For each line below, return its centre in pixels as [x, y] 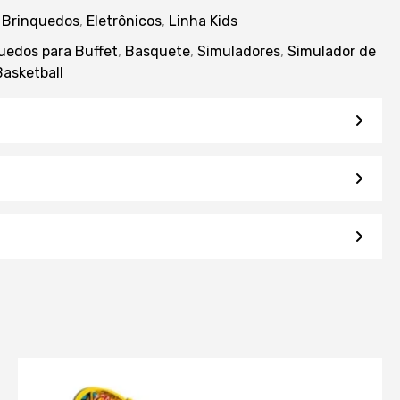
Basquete [158, 51]
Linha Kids [204, 21]
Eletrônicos [125, 21]
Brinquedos [41, 21]
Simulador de [332, 51]
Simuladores [239, 51]
